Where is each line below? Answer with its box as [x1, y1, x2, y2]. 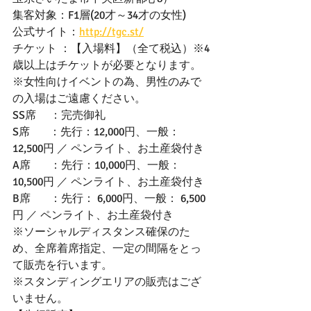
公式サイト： [12, 24, 79, 39]
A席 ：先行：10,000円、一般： [12, 158, 180, 172]
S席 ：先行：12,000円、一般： [12, 124, 180, 139]
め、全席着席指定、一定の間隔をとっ [12, 241, 201, 255]
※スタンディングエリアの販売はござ [12, 274, 201, 289]
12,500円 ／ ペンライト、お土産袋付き [12, 141, 204, 155]
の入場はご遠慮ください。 [12, 91, 146, 106]
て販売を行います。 [12, 258, 112, 272]
